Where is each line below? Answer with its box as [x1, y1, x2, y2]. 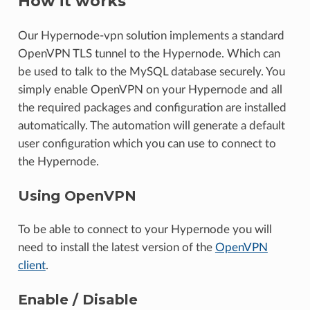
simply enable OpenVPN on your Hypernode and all [17, 83, 282, 95]
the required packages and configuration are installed [17, 101, 286, 113]
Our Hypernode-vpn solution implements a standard [17, 29, 284, 42]
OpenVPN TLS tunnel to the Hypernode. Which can [17, 47, 280, 60]
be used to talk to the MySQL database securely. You [17, 65, 285, 77]
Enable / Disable [17, 291, 138, 308]
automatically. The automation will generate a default [17, 119, 285, 131]
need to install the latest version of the [17, 241, 215, 253]
